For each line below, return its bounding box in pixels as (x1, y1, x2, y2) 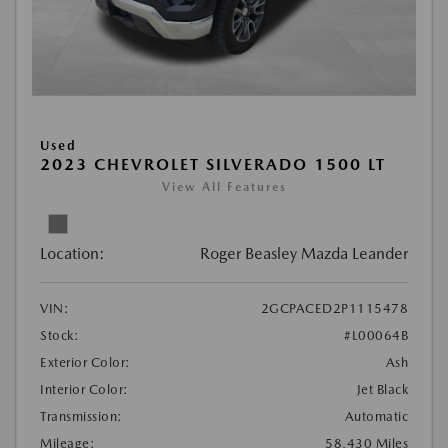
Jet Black (356, 382, 408, 398)
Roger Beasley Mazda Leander (200, 244, 408, 264)
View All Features (161, 180, 287, 195)
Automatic (344, 409, 408, 425)
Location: (40, 244, 105, 264)
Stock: (40, 328, 79, 344)
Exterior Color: (40, 355, 131, 371)
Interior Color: (40, 382, 129, 398)
